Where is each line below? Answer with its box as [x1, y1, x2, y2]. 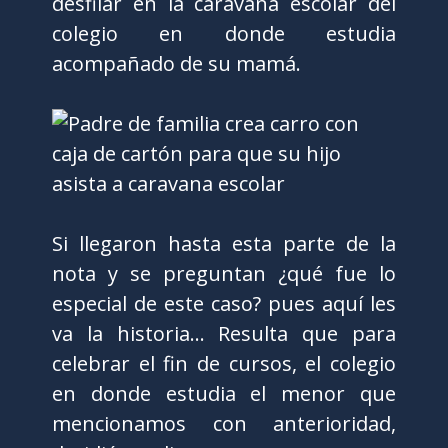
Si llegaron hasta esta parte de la [52, 230, 396, 257]
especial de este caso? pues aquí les [52, 290, 396, 317]
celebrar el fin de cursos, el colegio [52, 350, 396, 377]
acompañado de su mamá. [52, 50, 302, 77]
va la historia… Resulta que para [52, 320, 396, 347]
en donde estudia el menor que [52, 380, 396, 407]
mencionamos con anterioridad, [52, 410, 396, 437]
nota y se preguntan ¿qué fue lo [52, 260, 396, 287]
